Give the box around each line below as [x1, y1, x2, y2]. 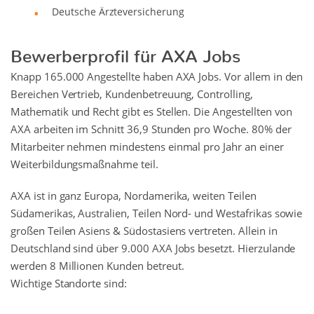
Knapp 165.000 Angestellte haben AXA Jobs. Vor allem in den [11, 69, 303, 83]
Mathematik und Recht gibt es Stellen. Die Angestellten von [11, 104, 293, 118]
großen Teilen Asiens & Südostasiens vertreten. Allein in [11, 224, 278, 238]
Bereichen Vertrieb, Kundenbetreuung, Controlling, [11, 87, 253, 101]
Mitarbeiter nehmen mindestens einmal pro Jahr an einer [11, 139, 284, 153]
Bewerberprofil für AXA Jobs [11, 46, 240, 57]
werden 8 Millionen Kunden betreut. [11, 259, 184, 273]
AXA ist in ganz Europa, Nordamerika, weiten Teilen [11, 189, 257, 203]
